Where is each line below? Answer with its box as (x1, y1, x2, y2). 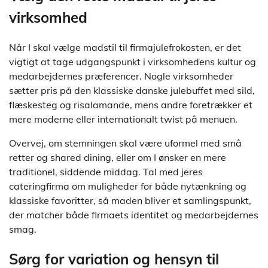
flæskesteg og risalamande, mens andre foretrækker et (9, 98, 252, 111)
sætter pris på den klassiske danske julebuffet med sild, (9, 84, 255, 96)
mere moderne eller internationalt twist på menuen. (9, 112, 237, 125)
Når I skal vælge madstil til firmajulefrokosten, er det (9, 41, 241, 53)
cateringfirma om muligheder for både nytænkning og (9, 179, 246, 192)
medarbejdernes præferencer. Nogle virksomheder (9, 69, 233, 82)
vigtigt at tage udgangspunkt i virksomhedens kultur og (9, 55, 256, 68)
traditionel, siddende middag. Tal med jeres (9, 165, 203, 178)
